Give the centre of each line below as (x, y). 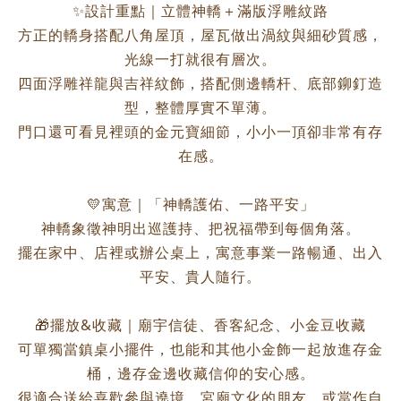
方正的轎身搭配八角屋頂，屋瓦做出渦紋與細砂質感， (200, 35)
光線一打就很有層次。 (200, 59)
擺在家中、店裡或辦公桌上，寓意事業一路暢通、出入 (200, 252)
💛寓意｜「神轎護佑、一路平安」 (200, 204)
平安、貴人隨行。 (200, 277)
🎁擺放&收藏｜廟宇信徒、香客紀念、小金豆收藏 (200, 325)
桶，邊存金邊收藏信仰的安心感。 (200, 373)
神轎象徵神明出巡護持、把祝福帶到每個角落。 (200, 228)
